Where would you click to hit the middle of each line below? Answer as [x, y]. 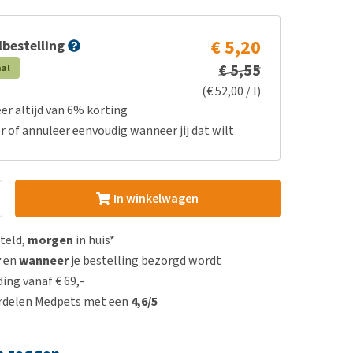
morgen [51, 240]
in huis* [95, 240]
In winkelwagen [156, 198]
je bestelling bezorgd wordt [145, 260]
